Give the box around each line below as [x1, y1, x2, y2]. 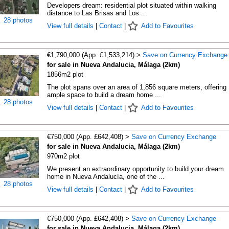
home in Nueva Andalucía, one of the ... [47, 173, 165, 180]
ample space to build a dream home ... [47, 91, 161, 99]
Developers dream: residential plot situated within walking [47, 2, 216, 9]
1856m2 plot [47, 71, 83, 78]
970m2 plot [47, 152, 80, 160]
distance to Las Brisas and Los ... [47, 9, 147, 17]
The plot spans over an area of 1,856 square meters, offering [47, 83, 226, 91]
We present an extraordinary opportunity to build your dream [47, 165, 224, 173]
